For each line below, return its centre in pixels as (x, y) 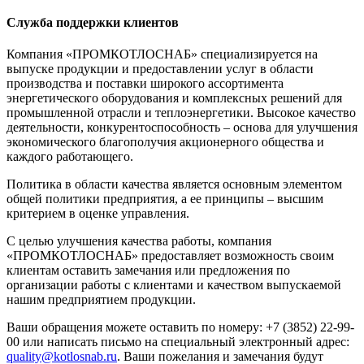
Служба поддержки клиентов (93, 23)
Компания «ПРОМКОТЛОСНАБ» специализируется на (162, 54)
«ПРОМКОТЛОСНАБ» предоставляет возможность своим (170, 256)
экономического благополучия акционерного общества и (165, 142)
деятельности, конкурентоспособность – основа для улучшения (182, 128)
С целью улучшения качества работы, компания (139, 241)
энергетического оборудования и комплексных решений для (174, 98)
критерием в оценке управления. (98, 214)
